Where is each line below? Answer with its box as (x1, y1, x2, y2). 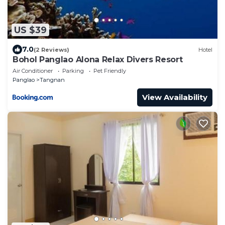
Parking (62, 67, 84, 75)
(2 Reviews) (34, 46, 69, 53)
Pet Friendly (93, 67, 126, 75)
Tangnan (40, 76, 65, 84)
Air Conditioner (13, 67, 53, 75)
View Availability (142, 92, 207, 102)
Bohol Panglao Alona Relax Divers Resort (13, 55, 183, 65)
